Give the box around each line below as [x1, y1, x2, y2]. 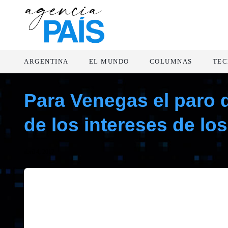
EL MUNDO [89, 57, 129, 65]
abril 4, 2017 [24, 148, 54, 155]
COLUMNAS [149, 57, 192, 65]
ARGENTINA [24, 57, 69, 65]
